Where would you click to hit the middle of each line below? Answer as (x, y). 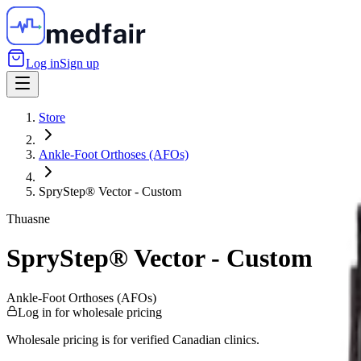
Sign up (79, 63)
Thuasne (28, 219)
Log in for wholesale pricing (90, 312)
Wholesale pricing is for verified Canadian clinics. (133, 339)
